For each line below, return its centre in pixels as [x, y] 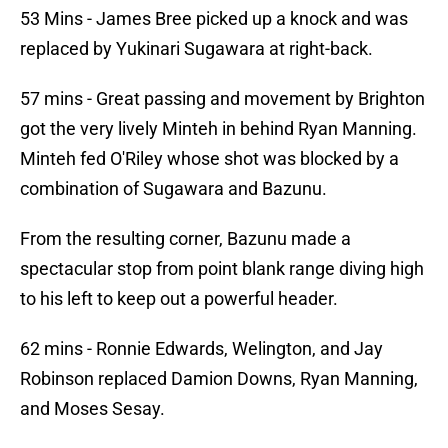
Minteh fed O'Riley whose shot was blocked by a [209, 159]
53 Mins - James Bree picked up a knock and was [214, 19]
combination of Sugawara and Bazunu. [173, 189]
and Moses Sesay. [92, 409]
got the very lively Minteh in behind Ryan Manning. [218, 129]
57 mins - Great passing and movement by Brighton [222, 99]
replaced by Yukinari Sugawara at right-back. [196, 49]
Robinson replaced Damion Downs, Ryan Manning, [219, 379]
